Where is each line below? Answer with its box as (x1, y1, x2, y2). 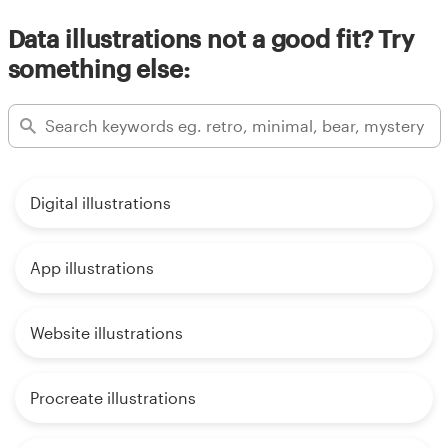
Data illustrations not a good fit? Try (7, 23, 414, 53)
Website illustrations (30, 322, 183, 342)
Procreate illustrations (30, 387, 196, 407)
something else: (7, 53, 190, 83)
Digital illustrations (30, 192, 171, 212)
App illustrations (30, 257, 154, 277)
